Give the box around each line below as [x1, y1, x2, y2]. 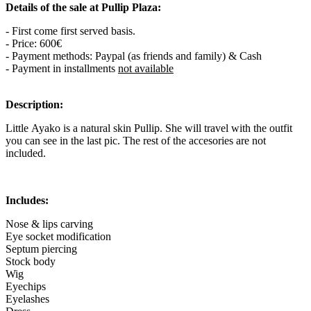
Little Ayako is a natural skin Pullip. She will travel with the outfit [6, 121, 292, 134]
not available [118, 62, 174, 74]
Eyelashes [6, 292, 49, 305]
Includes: [6, 194, 49, 206]
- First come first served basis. [6, 24, 135, 37]
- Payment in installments [6, 62, 118, 74]
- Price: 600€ [6, 37, 62, 49]
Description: [6, 98, 63, 110]
